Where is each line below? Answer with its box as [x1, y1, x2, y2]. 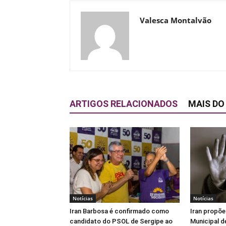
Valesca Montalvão [140, 15, 211, 25]
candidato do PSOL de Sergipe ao [70, 217, 173, 225]
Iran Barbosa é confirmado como [70, 207, 169, 215]
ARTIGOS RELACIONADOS [70, 98, 178, 109]
